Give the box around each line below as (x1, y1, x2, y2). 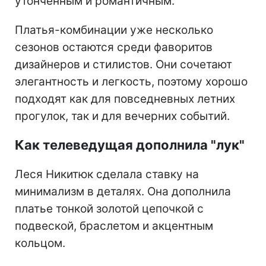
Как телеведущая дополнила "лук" (15, 137, 245, 153)
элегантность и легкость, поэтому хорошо (15, 74, 248, 88)
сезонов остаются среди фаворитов (15, 40, 213, 54)
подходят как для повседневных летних (15, 91, 235, 106)
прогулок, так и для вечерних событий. (15, 109, 230, 123)
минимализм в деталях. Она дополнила (15, 184, 231, 198)
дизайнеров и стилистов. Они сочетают (15, 57, 232, 71)
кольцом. (15, 236, 65, 250)
